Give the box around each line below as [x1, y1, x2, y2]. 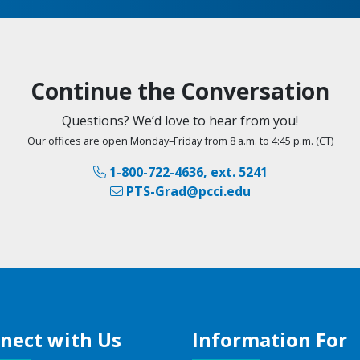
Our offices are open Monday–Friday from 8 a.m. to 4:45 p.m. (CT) [27, 133, 333, 148]
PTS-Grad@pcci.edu [125, 182, 251, 200]
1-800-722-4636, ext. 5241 [108, 162, 268, 181]
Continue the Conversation [31, 75, 329, 106]
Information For [192, 325, 347, 353]
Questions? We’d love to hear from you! [62, 111, 298, 129]
